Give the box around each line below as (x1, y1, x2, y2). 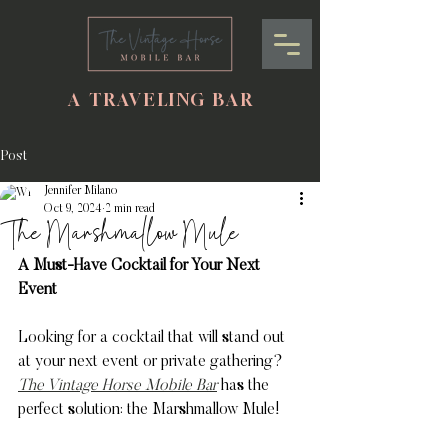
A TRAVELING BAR (67, 89, 255, 110)
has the (217, 378, 273, 394)
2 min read (105, 203, 155, 215)
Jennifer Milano (44, 185, 117, 197)
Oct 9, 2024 (44, 203, 102, 215)
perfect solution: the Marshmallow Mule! (18, 402, 284, 418)
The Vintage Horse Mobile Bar (18, 378, 217, 394)
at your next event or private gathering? (18, 354, 287, 370)
